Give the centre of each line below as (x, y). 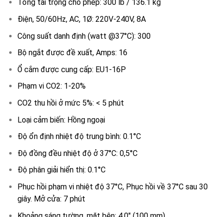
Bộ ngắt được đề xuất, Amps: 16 (72, 53)
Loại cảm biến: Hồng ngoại (61, 120)
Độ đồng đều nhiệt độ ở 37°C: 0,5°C (77, 153)
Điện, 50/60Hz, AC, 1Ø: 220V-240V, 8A (81, 19)
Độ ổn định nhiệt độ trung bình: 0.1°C (79, 137)
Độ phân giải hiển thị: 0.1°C (61, 170)
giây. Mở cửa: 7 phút (51, 199)
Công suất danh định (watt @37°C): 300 (84, 36)
